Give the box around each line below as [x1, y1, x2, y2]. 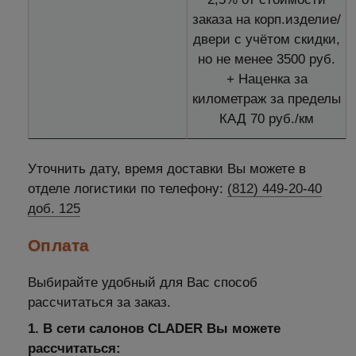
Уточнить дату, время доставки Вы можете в [28, 161, 306, 176]
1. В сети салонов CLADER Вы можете [28, 320, 281, 336]
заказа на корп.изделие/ [192, 11, 341, 27]
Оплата [28, 235, 90, 254]
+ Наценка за [226, 71, 308, 87]
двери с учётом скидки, [193, 31, 340, 47]
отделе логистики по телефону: [28, 180, 227, 196]
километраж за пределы [192, 91, 341, 106]
